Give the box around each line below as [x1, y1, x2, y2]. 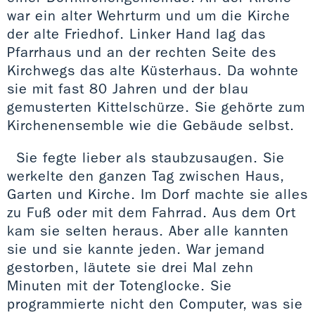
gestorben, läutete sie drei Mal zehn [7, 258, 254, 276]
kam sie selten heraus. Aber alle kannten [7, 221, 289, 239]
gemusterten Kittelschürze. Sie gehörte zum [7, 98, 305, 115]
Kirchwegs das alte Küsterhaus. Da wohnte [7, 61, 299, 79]
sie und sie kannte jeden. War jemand [7, 240, 265, 257]
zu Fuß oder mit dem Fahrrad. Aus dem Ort [7, 203, 296, 221]
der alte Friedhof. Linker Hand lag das [7, 25, 266, 42]
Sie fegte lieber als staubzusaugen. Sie [16, 148, 285, 166]
